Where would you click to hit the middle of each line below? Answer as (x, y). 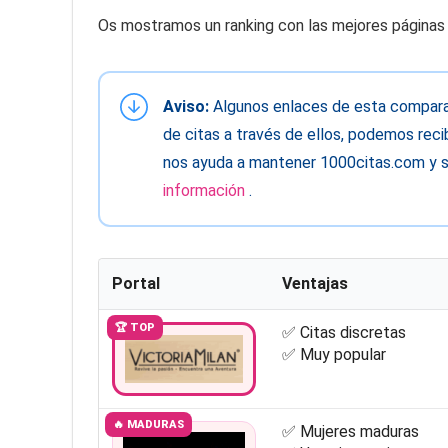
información (206, 191)
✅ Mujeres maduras (350, 432)
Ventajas (314, 284)
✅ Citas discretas (343, 333)
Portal (135, 284)
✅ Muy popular (333, 355)
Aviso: (186, 107)
